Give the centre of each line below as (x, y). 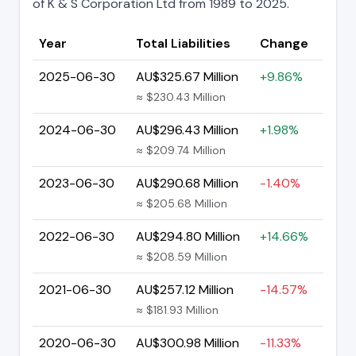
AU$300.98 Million (188, 342)
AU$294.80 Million (188, 236)
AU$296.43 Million (187, 130)
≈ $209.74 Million (181, 150)
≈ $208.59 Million (182, 256)
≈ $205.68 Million (182, 203)
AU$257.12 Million (185, 289)
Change (284, 43)
